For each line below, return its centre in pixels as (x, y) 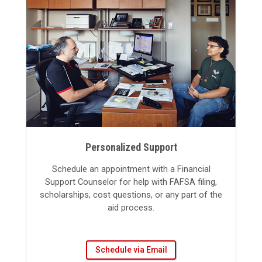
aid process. (131, 208)
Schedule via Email (131, 250)
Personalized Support (131, 147)
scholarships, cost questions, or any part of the (131, 195)
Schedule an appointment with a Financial (131, 169)
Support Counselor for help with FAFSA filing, (131, 182)
